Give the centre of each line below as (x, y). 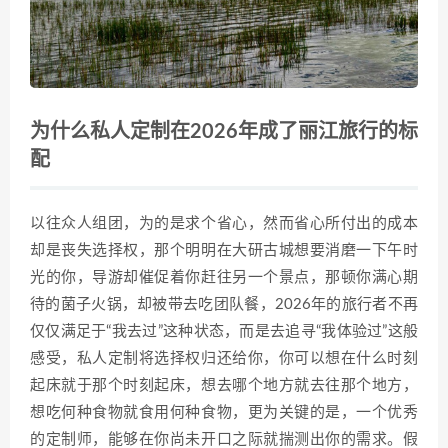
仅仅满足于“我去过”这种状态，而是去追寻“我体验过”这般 (224, 331)
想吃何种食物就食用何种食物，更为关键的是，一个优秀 (224, 412)
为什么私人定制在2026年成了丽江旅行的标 (224, 131)
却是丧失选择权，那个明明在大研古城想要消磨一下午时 (224, 250)
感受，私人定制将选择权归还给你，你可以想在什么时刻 (224, 358)
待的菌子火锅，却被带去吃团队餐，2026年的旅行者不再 (224, 304)
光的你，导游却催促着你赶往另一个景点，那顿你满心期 (224, 277)
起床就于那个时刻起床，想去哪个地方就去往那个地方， (224, 385)
